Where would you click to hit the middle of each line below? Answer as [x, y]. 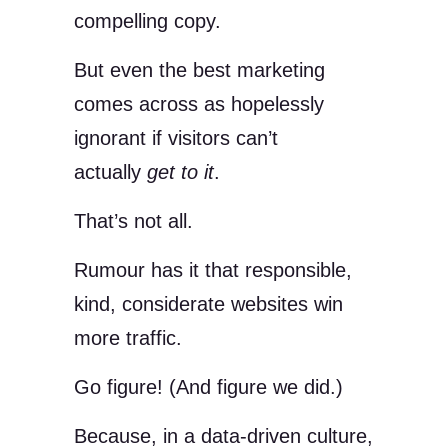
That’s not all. [133, 220]
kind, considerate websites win [208, 303]
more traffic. [131, 337]
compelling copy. [147, 20]
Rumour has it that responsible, [213, 269]
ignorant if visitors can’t [176, 137]
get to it [180, 171]
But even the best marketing [199, 69]
